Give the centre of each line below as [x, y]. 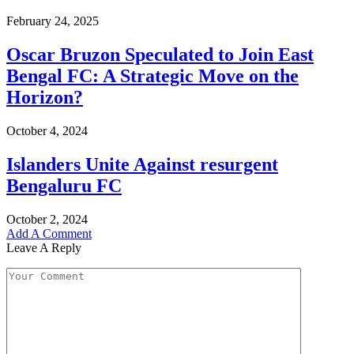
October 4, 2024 [47, 130]
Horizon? [45, 98]
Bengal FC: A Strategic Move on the [153, 76]
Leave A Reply [44, 247]
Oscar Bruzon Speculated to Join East [160, 55]
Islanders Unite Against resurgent [142, 164]
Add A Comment [49, 233]
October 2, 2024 [47, 219]
